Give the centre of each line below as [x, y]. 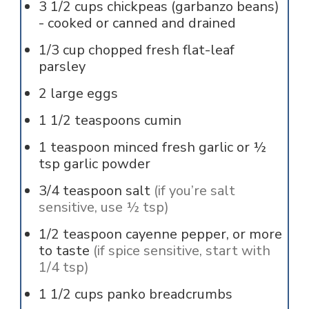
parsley [62, 66]
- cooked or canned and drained [137, 23]
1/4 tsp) [63, 267]
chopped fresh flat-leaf [161, 50]
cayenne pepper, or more [203, 234]
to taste [64, 250]
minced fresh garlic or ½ [189, 147]
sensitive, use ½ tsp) [103, 207]
